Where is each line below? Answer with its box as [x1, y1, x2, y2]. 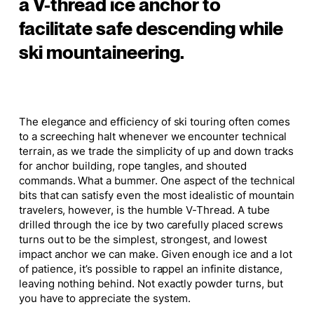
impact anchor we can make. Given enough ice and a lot [18, 248, 292, 261]
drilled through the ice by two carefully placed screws [18, 219, 283, 232]
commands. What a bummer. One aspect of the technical [18, 175, 295, 188]
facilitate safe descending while [18, 19, 283, 39]
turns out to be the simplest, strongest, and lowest [18, 233, 267, 247]
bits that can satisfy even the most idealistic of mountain [18, 189, 295, 203]
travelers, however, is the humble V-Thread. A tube [18, 204, 270, 217]
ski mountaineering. [18, 43, 184, 63]
